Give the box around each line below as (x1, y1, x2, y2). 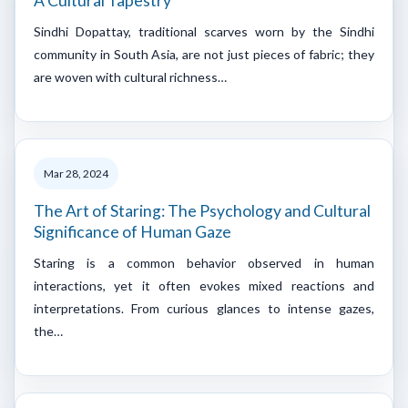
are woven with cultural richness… (34, 68, 227, 85)
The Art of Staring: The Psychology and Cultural (34, 200, 371, 220)
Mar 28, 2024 (44, 166, 108, 180)
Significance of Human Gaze (34, 221, 231, 241)
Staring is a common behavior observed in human (34, 254, 374, 270)
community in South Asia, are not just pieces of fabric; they (34, 46, 374, 62)
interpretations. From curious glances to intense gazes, (34, 300, 374, 316)
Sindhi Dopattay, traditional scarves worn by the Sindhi (34, 23, 374, 39)
